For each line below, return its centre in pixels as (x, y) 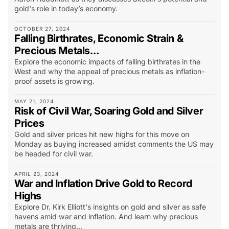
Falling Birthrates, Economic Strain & (99, 39)
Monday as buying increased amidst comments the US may (114, 144)
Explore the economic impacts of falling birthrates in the (107, 62)
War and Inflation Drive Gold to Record (103, 184)
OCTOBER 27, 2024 (43, 29)
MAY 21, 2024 (35, 101)
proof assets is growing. (54, 81)
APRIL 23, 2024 (37, 174)
